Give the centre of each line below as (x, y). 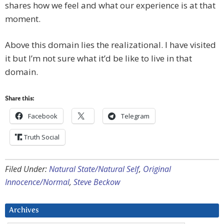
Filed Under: (27, 169)
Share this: (19, 99)
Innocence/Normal (37, 182)
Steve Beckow (97, 182)
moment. (23, 19)
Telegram (135, 116)
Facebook (43, 116)
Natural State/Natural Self (94, 169)
